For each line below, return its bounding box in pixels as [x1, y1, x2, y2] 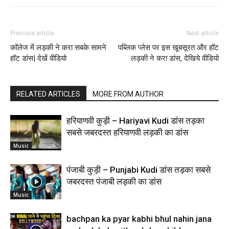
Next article [187, 30, 219, 37]
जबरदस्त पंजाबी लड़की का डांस [66, 176, 162, 187]
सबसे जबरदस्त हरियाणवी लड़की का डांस [66, 127, 188, 138]
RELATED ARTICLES [16, 90, 80, 99]
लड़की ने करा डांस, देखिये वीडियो [131, 54, 219, 63]
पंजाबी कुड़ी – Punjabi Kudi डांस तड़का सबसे [66, 165, 211, 175]
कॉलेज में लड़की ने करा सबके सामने [10, 43, 106, 53]
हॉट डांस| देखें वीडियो [10, 54, 66, 63]
